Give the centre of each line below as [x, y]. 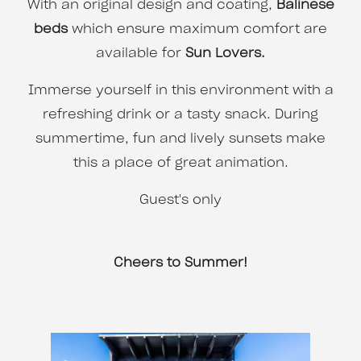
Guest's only [180, 200]
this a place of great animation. [180, 163]
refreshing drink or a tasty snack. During [180, 115]
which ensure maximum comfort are [199, 29]
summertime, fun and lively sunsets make [180, 139]
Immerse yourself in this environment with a [180, 91]
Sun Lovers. [225, 54]
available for [141, 54]
